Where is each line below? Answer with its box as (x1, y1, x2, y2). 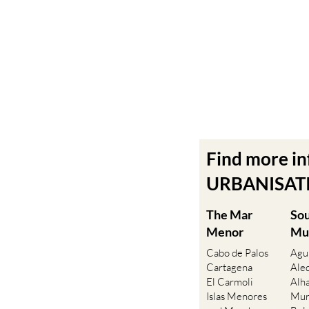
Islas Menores (206, 290, 268, 303)
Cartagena (206, 261, 253, 275)
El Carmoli (206, 275, 254, 289)
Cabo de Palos (206, 246, 269, 260)
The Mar (206, 207, 253, 223)
